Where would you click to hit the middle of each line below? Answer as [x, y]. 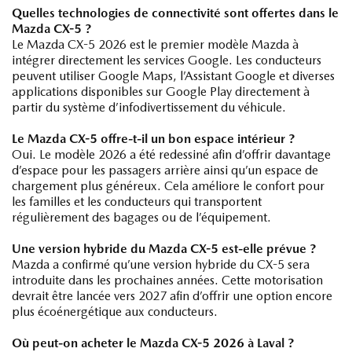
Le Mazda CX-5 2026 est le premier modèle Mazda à [155, 44]
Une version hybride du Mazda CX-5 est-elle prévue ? [164, 248]
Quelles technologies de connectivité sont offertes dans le [175, 13]
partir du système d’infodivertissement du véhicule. [149, 107]
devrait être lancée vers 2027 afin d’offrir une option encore [172, 295]
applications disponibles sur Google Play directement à [161, 91]
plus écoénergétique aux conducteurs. [115, 311]
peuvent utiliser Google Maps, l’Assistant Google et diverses [173, 75]
